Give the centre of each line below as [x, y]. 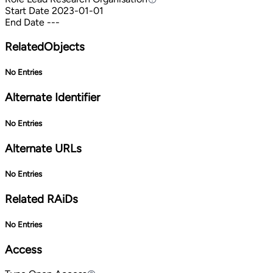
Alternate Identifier [52, 97]
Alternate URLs [43, 148]
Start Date [27, 11]
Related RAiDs [41, 199]
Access [23, 250]
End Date [25, 23]
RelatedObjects [45, 47]
